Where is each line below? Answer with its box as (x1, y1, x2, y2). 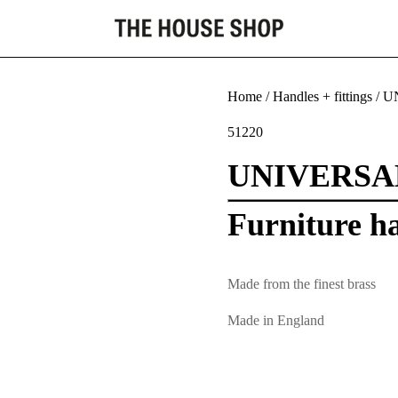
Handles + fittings (273, 89, 372, 104)
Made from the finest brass (227, 276, 376, 291)
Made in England (227, 313, 324, 328)
